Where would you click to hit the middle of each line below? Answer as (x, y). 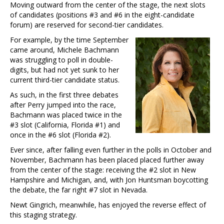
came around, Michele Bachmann (64, 49)
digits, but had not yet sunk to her (64, 69)
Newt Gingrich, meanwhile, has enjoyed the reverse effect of (108, 204)
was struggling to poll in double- (61, 59)
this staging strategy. (43, 214)
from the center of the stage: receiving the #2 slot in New (103, 169)
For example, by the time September (69, 39)
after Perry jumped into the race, (63, 104)
